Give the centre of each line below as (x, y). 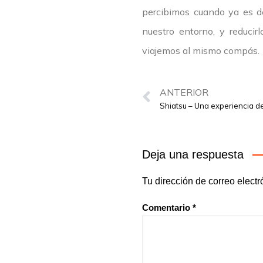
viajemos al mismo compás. (201, 51)
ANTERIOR (184, 92)
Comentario (167, 208)
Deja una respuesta (193, 155)
